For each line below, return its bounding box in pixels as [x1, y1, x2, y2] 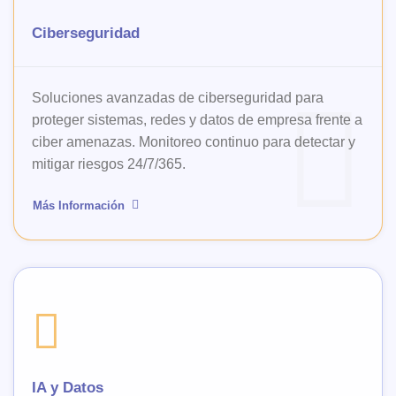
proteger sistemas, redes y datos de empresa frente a [32, 112, 362, 127]
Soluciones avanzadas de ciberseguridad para [32, 90, 324, 105]
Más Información [33, 199, 125, 212]
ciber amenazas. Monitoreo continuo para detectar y [32, 134, 355, 149]
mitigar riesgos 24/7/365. [32, 156, 186, 171]
